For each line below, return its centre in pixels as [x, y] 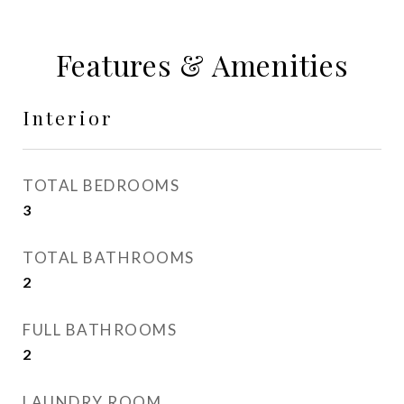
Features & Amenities [202, 64]
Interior [68, 117]
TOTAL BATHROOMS [109, 257]
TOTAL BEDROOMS [101, 185]
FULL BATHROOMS [100, 330]
